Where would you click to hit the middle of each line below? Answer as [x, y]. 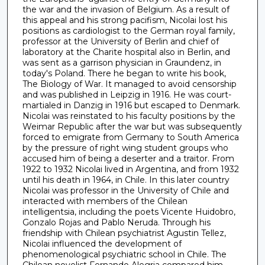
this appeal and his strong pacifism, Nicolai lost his [125, 20]
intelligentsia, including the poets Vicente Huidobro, [129, 211]
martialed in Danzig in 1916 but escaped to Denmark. [131, 105]
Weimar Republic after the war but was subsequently [132, 126]
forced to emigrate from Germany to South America [130, 137]
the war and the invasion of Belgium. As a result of [126, 9]
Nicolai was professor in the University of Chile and [125, 190]
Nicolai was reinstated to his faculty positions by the [129, 116]
